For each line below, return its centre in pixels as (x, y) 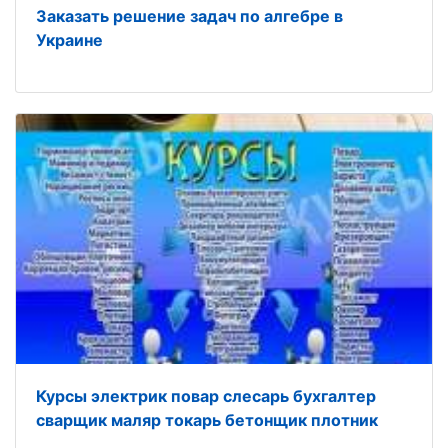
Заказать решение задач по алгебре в (189, 15)
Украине (69, 39)
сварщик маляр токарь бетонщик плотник (207, 419)
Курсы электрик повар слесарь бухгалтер (206, 395)
